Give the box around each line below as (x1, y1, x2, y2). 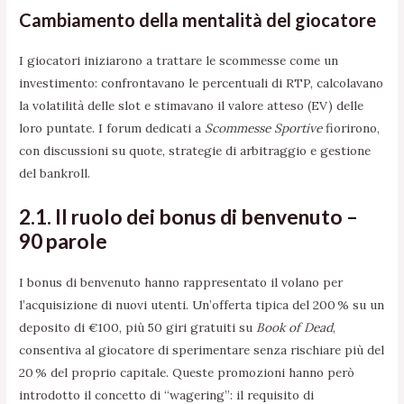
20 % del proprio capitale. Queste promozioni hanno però (19, 363, 355, 381)
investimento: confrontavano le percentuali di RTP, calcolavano (19, 74, 384, 91)
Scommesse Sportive (205, 119, 323, 136)
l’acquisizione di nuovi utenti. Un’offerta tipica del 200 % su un (19, 296, 385, 313)
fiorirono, (322, 119, 381, 136)
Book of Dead (256, 318, 334, 335)
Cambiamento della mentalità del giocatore (19, 8, 377, 31)
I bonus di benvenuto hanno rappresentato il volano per (19, 273, 344, 290)
